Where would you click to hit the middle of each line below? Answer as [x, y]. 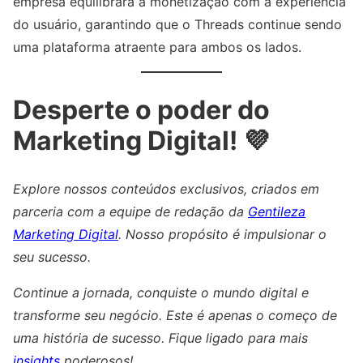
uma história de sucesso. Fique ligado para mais [160, 338]
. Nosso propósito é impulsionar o [222, 235]
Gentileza [277, 212]
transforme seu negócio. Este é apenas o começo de [175, 316]
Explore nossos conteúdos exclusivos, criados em [166, 189]
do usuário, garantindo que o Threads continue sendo [177, 25]
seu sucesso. [52, 257]
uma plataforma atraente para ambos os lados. [157, 47]
